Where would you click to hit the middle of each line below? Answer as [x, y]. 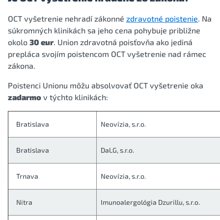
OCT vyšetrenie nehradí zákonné [67, 18]
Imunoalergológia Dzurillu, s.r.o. [150, 202]
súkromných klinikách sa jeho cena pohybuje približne [104, 30]
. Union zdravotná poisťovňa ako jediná [123, 42]
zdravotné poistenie [162, 18]
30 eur [41, 42]
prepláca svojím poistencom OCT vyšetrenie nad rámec [107, 54]
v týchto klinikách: [75, 97]
